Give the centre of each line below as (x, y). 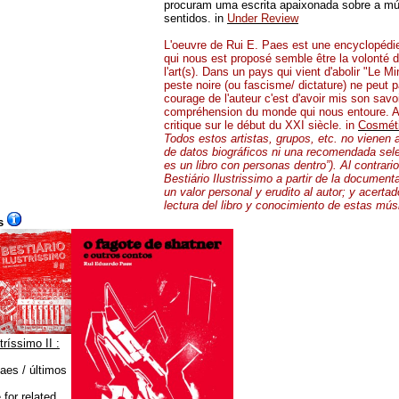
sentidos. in (195, 18)
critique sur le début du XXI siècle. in (261, 125)
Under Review (263, 18)
